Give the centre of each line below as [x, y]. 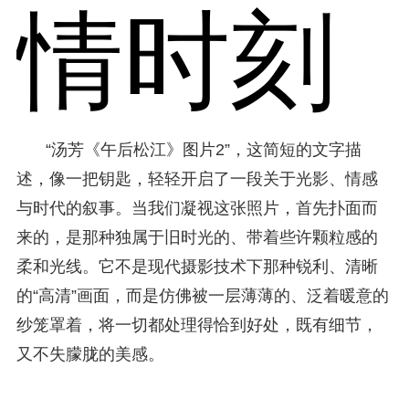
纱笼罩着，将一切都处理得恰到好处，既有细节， [197, 325]
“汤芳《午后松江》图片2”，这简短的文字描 [203, 149]
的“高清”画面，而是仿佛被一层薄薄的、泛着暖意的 [202, 295]
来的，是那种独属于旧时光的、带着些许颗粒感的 [197, 237]
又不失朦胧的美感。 [90, 354]
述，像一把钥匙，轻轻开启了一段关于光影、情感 [197, 178]
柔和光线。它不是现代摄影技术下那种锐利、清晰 [197, 266]
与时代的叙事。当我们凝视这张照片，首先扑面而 [197, 208]
